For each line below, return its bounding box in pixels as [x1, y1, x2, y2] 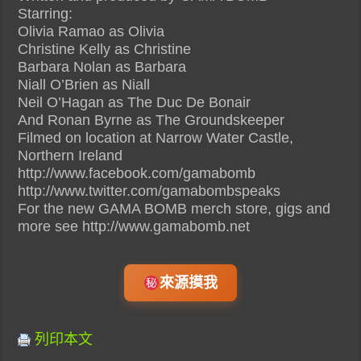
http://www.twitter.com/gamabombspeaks [18, 182, 281, 199]
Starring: [18, 5, 73, 22]
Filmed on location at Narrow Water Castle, [18, 129, 294, 146]
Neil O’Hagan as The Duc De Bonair [18, 93, 251, 110]
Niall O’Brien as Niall [18, 76, 151, 93]
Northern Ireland [18, 147, 123, 164]
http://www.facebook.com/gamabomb [18, 164, 256, 181]
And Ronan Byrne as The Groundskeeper [18, 111, 285, 128]
